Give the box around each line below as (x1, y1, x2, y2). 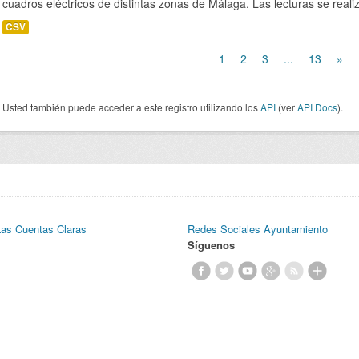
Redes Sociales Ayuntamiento (188, 221, 328, 236)
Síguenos (188, 237, 235, 252)
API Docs (297, 100, 337, 114)
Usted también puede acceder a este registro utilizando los (2, 100, 260, 114)
